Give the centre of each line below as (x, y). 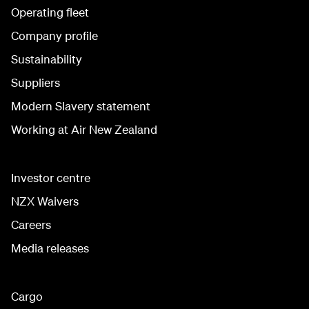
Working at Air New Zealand (84, 129)
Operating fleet (50, 12)
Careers (31, 225)
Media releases (50, 248)
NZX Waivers (45, 201)
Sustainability (47, 59)
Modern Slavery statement (81, 106)
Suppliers (36, 82)
